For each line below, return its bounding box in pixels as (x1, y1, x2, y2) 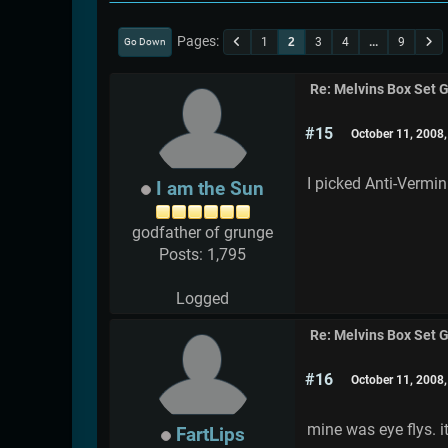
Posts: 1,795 (159, 245, 246, 265)
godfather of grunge (132, 223, 273, 243)
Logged (176, 289, 229, 309)
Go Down (124, 34, 166, 48)
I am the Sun (156, 177, 264, 201)
